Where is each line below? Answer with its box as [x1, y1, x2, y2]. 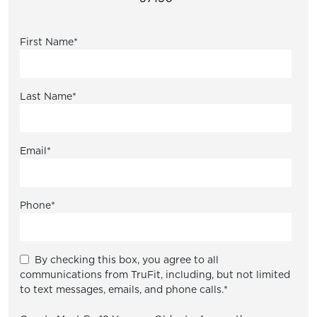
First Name [20, 35, 74, 49]
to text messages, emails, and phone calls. [20, 282, 224, 296]
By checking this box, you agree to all [35, 253, 219, 267]
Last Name [20, 89, 72, 103]
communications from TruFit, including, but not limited [20, 267, 290, 282]
